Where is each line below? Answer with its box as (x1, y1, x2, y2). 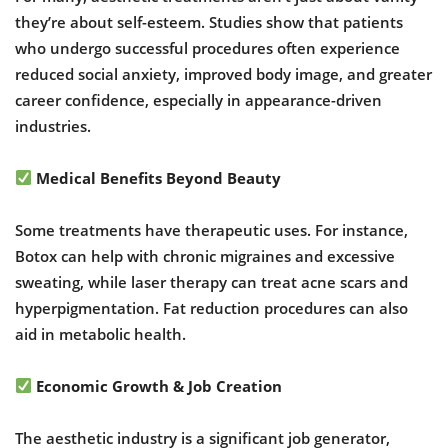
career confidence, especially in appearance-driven (15, 89, 382, 110)
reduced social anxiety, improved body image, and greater (15, 63, 432, 84)
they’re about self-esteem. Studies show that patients (15, 11, 403, 32)
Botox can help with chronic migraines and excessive (15, 245, 395, 266)
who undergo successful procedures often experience (15, 37, 400, 58)
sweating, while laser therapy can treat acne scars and (15, 271, 408, 292)
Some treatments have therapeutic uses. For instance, (15, 219, 408, 240)
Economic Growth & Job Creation (32, 375, 283, 396)
